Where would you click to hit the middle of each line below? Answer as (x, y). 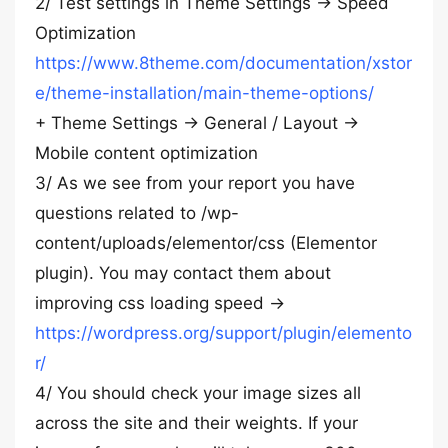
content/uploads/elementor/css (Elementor (206, 243)
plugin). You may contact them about (183, 273)
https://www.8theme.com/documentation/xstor (223, 63)
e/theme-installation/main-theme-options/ (204, 93)
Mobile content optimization (146, 153)
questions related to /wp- (137, 213)
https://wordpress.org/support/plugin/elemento (223, 333)
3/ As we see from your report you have (195, 183)
